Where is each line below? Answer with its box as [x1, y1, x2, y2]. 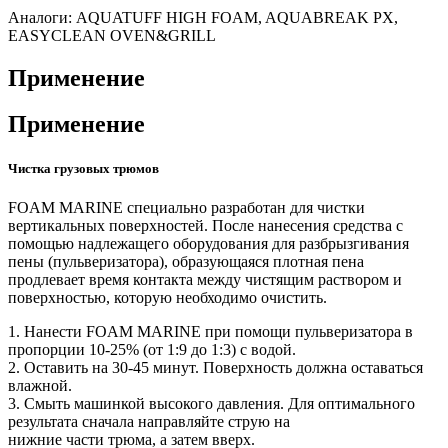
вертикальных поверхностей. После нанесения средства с [8, 216, 403, 234]
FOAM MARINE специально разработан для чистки [8, 198, 365, 216]
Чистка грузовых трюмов [8, 160, 159, 176]
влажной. [8, 376, 72, 394]
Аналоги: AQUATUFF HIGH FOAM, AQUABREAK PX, [8, 8, 398, 26]
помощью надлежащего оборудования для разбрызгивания [8, 234, 409, 252]
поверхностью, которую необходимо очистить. [8, 288, 327, 306]
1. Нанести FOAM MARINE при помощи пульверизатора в [8, 322, 413, 340]
